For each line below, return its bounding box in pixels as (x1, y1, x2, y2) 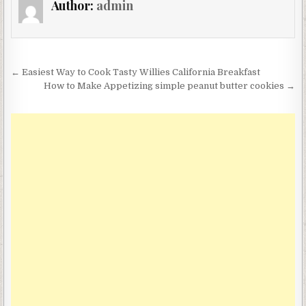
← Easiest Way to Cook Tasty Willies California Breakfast (11, 66, 261, 77)
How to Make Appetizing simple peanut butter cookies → (43, 80, 295, 91)
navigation (10, 80, 106, 106)
